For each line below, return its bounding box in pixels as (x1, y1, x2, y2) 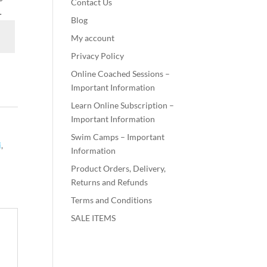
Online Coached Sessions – (71, 69, 170, 79)
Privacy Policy (71, 51, 125, 61)
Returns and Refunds (71, 177, 148, 188)
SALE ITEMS (71, 213, 116, 223)
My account (71, 33, 115, 44)
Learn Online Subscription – (71, 100, 175, 111)
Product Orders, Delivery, (71, 163, 166, 174)
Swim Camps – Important (71, 132, 165, 142)
